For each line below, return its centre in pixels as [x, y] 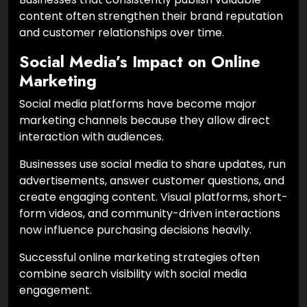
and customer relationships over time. [122, 32]
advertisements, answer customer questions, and [152, 180]
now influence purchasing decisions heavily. [135, 230]
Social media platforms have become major [138, 103]
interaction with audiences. [91, 136]
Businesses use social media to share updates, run [152, 164]
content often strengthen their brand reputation [151, 16]
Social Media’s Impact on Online [140, 61]
